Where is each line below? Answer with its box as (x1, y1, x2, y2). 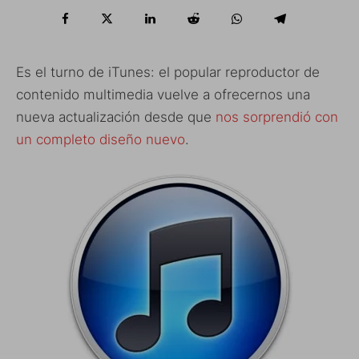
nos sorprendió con (216, 108, 338, 125)
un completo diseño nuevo (16, 131, 185, 147)
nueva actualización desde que (16, 108, 216, 125)
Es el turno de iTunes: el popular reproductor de (16, 63, 320, 80)
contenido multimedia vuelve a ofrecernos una (16, 86, 310, 103)
